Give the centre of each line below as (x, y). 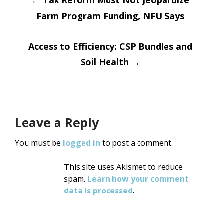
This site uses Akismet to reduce (123, 167)
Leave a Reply (57, 122)
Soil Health (106, 62)
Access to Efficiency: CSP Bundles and (110, 46)
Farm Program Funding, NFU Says (110, 16)
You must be (39, 143)
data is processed (98, 191)
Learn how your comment (138, 179)
